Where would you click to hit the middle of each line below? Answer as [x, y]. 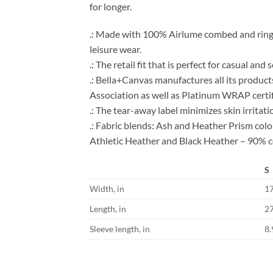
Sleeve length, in [120, 229]
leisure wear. [115, 49]
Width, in [107, 189]
